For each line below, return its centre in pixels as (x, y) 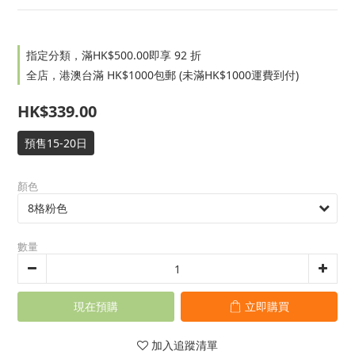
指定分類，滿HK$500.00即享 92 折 (114, 55)
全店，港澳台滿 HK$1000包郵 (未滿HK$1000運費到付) (162, 75)
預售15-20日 (56, 143)
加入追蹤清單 (185, 345)
